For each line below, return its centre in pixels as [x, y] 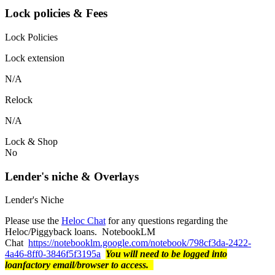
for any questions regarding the [167, 221]
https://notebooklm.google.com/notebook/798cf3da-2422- [140, 243]
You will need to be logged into [166, 254]
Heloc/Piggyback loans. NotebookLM [80, 232]
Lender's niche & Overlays [72, 176]
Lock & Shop [31, 141]
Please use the [33, 221]
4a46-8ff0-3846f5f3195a [53, 254]
